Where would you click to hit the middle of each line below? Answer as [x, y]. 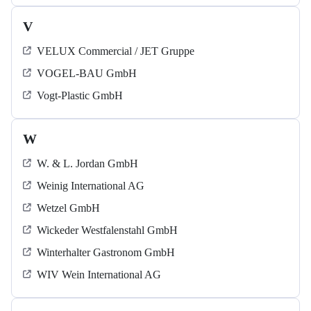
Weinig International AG [91, 186]
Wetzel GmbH [68, 208]
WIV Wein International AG [99, 275]
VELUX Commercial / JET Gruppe [116, 51]
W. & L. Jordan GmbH [87, 164]
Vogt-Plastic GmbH [80, 96]
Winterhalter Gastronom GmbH [106, 253]
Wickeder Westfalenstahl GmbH [107, 230]
